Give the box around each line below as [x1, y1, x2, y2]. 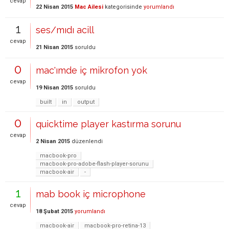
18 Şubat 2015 [36, 208, 73, 215]
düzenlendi [72, 138, 103, 145]
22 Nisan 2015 [36, 4, 73, 11]
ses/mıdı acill [36, 25, 94, 35]
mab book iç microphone [36, 189, 146, 199]
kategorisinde [103, 4, 142, 11]
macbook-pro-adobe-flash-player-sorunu [40, 161, 149, 167]
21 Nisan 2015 [36, 44, 73, 51]
